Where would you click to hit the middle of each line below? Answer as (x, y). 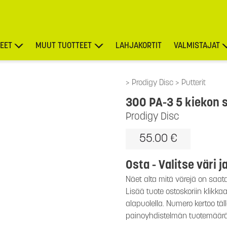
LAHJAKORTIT (138, 46)
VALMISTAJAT (197, 46)
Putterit (194, 83)
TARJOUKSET (204, 77)
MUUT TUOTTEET (64, 46)
